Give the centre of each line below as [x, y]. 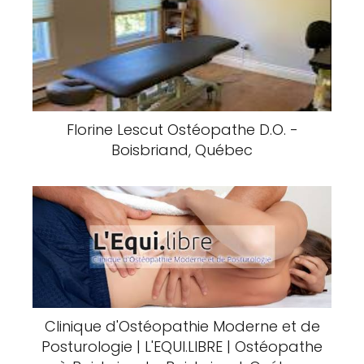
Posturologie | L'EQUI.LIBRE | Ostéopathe [182, 347]
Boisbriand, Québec [182, 150]
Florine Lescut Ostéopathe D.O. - [182, 130]
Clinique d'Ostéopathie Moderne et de [182, 326]
